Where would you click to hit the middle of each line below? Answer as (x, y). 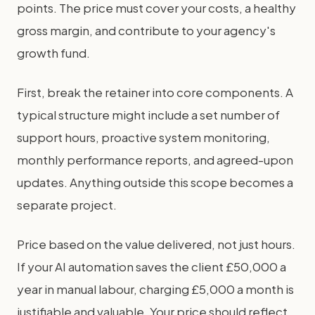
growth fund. (53, 53)
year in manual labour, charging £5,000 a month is (155, 289)
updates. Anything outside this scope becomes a (155, 182)
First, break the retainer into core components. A (155, 92)
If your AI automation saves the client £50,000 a (152, 266)
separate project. (67, 205)
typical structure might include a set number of (148, 115)
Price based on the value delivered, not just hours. (156, 244)
